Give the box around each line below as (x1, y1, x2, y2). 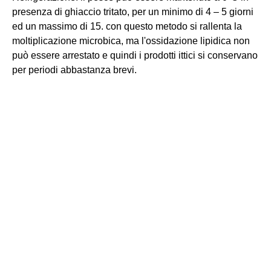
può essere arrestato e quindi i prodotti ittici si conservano (12, 50, 258, 60)
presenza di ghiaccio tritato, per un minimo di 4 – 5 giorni (12, 6, 253, 17)
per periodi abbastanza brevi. (12, 64, 137, 75)
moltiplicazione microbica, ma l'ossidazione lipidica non (12, 35, 250, 46)
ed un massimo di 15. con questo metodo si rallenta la (12, 21, 242, 31)
